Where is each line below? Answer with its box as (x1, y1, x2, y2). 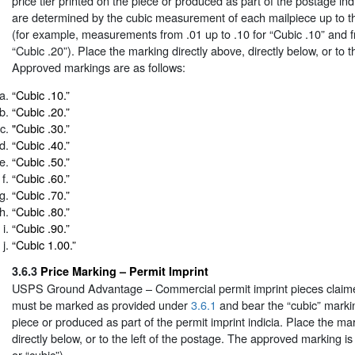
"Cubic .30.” (12, 120, 70, 137)
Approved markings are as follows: (12, 58, 185, 75)
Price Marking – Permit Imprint (40, 262, 208, 279)
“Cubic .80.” (12, 203, 70, 220)
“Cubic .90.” (12, 219, 70, 237)
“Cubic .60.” (12, 170, 70, 187)
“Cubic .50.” (12, 153, 70, 170)
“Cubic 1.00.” (12, 236, 76, 254)
